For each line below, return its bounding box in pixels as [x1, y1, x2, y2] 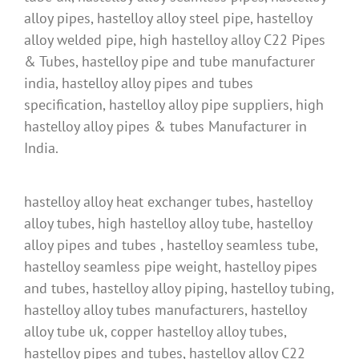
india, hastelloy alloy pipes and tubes [24, 74, 253, 93]
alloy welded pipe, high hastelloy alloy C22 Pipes [24, 30, 325, 50]
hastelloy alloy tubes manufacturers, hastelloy [24, 301, 306, 320]
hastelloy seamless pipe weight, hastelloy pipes [24, 257, 317, 276]
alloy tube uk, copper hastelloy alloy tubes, [24, 322, 286, 341]
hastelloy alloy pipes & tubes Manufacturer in [24, 117, 307, 136]
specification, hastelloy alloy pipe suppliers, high [24, 95, 324, 115]
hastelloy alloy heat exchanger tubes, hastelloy [24, 192, 312, 212]
